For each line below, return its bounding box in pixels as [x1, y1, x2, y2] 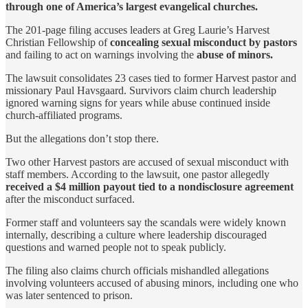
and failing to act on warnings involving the [5, 48, 197, 60]
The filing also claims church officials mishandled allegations [5, 264, 269, 276]
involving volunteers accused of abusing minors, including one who [5, 276, 298, 289]
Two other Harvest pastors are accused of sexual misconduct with [5, 155, 289, 168]
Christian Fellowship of [5, 36, 110, 48]
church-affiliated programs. [5, 109, 122, 121]
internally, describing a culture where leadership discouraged [5, 228, 267, 241]
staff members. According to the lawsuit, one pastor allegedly [5, 168, 269, 180]
